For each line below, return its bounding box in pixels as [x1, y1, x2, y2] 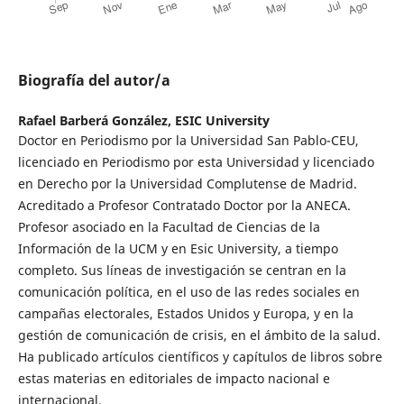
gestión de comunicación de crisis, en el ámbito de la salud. [17, 326, 381, 344]
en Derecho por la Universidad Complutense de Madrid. [17, 174, 357, 192]
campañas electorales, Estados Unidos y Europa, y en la [17, 304, 353, 322]
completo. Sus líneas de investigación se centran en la [17, 261, 346, 279]
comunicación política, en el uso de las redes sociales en [17, 282, 360, 300]
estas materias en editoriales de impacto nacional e [17, 369, 330, 387]
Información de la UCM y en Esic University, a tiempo [17, 239, 338, 257]
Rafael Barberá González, [17, 111, 175, 129]
